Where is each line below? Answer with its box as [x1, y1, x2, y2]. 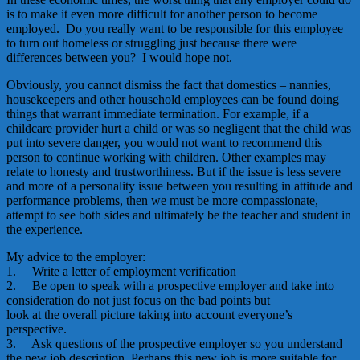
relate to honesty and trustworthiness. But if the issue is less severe [6, 164, 341, 178]
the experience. [6, 222, 83, 236]
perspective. [6, 321, 67, 336]
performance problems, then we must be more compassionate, [6, 193, 318, 207]
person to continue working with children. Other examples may [6, 149, 326, 164]
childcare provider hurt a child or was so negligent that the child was [6, 121, 351, 135]
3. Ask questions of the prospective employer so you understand [6, 336, 342, 350]
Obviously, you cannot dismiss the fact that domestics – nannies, [6, 77, 331, 92]
